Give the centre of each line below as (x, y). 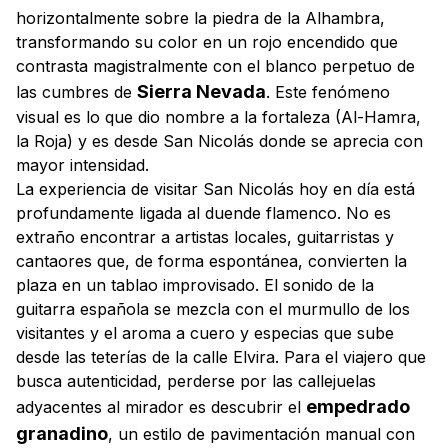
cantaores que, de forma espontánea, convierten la (211, 261)
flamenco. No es (326, 213)
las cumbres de (76, 92)
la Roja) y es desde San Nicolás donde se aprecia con (219, 141)
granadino (62, 433)
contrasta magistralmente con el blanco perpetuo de (215, 66)
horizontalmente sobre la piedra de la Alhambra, (200, 18)
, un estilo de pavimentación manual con (261, 434)
